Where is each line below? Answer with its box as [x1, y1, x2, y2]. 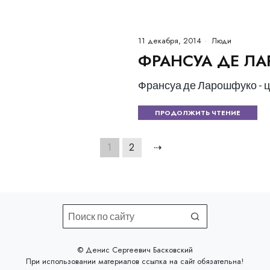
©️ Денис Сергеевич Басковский [77, 243, 193, 256]
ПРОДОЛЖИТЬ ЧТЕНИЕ [155, 108, 240, 118]
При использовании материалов [26, 255, 142, 267]
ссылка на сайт [142, 255, 195, 267]
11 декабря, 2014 [138, 35, 201, 46]
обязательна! [195, 255, 244, 267]
